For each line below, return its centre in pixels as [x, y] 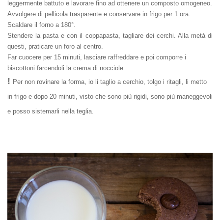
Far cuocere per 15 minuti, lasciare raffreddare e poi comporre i [97, 57]
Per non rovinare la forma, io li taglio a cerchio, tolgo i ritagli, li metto [110, 82]
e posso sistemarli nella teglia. [51, 111]
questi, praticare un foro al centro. [55, 46]
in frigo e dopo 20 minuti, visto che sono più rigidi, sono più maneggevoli [110, 96]
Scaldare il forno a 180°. [41, 25]
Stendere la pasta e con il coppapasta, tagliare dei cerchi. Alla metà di [110, 35]
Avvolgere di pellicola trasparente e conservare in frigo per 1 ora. [99, 14]
